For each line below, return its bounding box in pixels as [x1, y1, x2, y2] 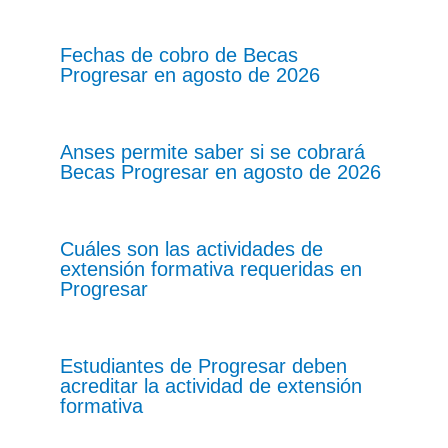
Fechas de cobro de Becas [60, 43, 298, 66]
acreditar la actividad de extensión [60, 374, 362, 397]
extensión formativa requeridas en [60, 257, 362, 280]
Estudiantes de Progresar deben [60, 354, 347, 377]
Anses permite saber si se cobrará [60, 140, 365, 163]
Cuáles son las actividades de [60, 237, 323, 260]
